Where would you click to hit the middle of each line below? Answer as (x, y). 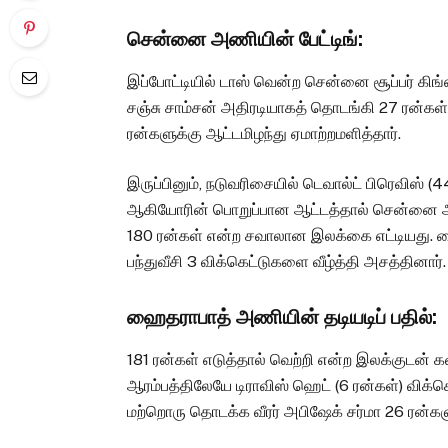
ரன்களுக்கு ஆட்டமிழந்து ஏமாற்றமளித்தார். (264, 133)
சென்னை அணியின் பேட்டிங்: (245, 38)
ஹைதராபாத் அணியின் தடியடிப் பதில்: (282, 317)
